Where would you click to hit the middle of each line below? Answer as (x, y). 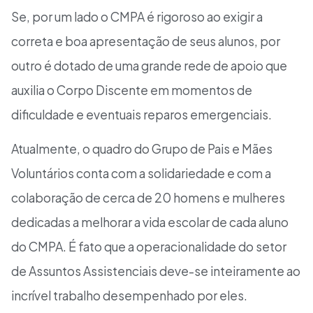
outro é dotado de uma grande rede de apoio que (149, 65)
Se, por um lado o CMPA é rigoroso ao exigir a (137, 16)
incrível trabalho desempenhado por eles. (129, 296)
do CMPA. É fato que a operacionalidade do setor (149, 247)
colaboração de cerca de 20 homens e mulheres (148, 198)
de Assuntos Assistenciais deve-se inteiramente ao (156, 271)
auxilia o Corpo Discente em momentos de (132, 90)
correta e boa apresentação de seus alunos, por (146, 41)
